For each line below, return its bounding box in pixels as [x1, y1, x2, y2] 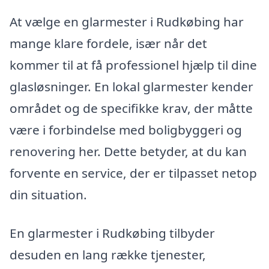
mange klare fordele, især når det [10, 35, 207, 52]
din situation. [10, 186, 87, 204]
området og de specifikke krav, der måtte [10, 100, 253, 117]
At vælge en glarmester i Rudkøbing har [10, 13, 244, 31]
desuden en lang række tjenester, [10, 246, 206, 263]
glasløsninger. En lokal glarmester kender [10, 78, 253, 95]
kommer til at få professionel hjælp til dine [10, 56, 257, 74]
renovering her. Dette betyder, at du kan [10, 143, 247, 160]
